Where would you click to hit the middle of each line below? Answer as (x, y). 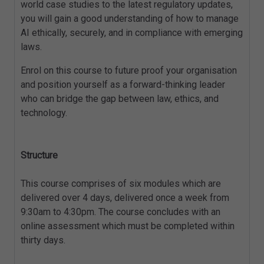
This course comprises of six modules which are (121, 184)
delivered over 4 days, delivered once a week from (125, 198)
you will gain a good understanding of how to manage (130, 19)
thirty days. (43, 240)
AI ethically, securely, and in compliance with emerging (132, 33)
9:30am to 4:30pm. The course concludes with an (121, 212)
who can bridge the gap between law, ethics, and (120, 99)
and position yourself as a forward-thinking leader (123, 85)
